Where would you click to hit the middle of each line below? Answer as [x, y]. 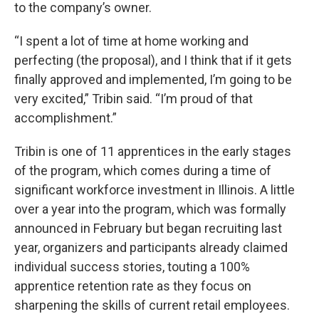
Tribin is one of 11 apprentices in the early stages [153, 152]
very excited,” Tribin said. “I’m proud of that [134, 99]
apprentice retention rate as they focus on [133, 286]
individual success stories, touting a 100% [132, 267]
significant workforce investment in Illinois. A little [155, 190]
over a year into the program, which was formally [150, 209]
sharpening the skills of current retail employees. [152, 305]
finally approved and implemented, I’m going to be [153, 80]
